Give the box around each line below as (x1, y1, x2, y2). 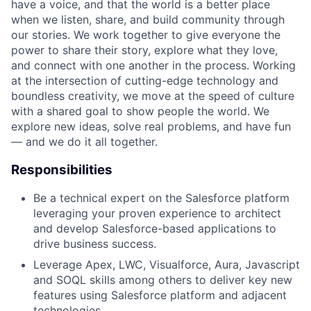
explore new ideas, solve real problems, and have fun (11, 119, 291, 133)
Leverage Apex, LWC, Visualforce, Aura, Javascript (33, 258, 300, 272)
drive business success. (33, 237, 156, 251)
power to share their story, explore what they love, (11, 42, 278, 57)
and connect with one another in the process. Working (11, 58, 296, 72)
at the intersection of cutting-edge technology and (11, 73, 278, 87)
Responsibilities (11, 161, 112, 178)
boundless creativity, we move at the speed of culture (11, 88, 294, 103)
